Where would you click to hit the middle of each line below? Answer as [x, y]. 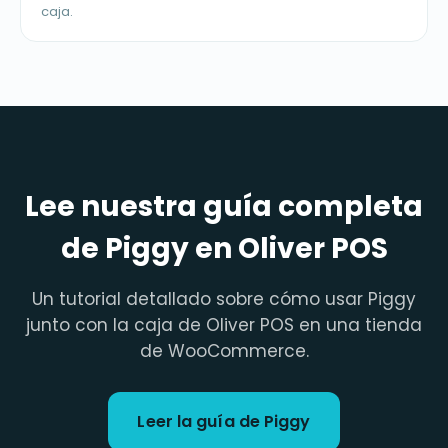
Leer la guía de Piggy [224, 422]
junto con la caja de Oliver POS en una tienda [224, 325]
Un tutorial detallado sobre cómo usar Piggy [224, 299]
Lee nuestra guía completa [224, 207]
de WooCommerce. [224, 351]
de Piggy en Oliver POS [224, 249]
